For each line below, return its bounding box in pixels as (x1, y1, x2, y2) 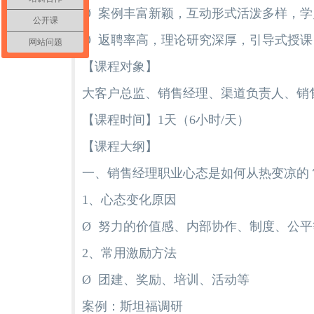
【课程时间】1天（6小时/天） (82, 112, 250, 127)
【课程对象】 (82, 59, 158, 74)
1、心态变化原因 (82, 192, 177, 207)
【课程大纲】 (82, 139, 158, 153)
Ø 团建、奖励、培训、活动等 (82, 272, 250, 287)
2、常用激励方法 (82, 245, 177, 260)
